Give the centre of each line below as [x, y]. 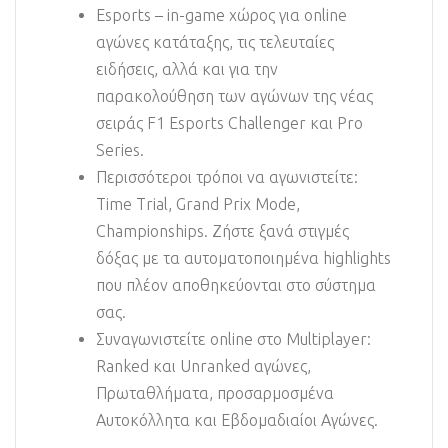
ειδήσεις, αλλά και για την [187, 69]
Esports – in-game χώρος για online [221, 15]
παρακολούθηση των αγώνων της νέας [234, 96]
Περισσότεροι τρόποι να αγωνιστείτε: [227, 177]
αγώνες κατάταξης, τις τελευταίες [215, 42]
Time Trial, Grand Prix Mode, [198, 204]
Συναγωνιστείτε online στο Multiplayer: [233, 339]
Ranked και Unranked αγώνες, [203, 366]
